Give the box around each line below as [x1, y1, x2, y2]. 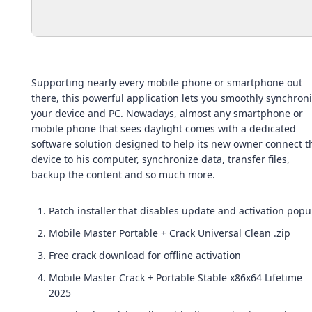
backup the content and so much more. [31, 168, 215, 181]
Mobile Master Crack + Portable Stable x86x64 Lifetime [49, 271, 302, 284]
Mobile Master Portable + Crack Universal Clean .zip [49, 226, 290, 240]
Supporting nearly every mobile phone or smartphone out [31, 76, 302, 89]
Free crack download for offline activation [49, 249, 241, 262]
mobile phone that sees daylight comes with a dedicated [31, 122, 296, 135]
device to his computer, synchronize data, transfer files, [31, 153, 290, 166]
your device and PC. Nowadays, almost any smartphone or [31, 107, 303, 120]
